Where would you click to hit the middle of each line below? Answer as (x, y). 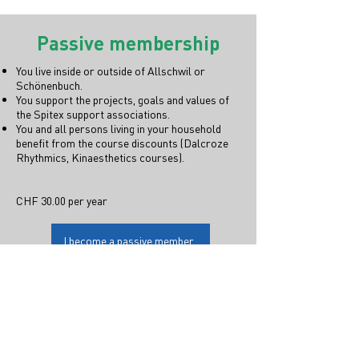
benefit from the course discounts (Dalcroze (122, 143)
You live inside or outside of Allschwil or (111, 71)
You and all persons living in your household (119, 128)
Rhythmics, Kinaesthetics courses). (100, 157)
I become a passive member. (129, 240)
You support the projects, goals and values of (123, 99)
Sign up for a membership (116, 308)
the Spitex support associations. (93, 114)
